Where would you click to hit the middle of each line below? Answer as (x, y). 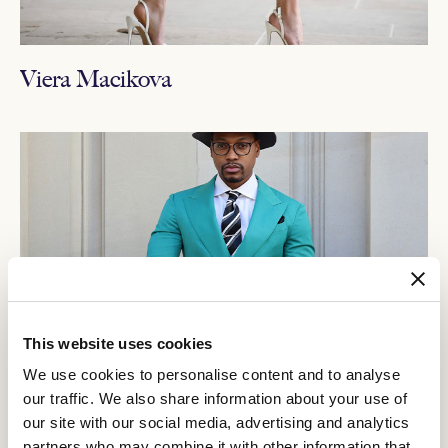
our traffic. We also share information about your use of (215, 398)
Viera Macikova (96, 78)
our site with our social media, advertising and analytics (216, 422)
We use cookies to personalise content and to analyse (211, 374)
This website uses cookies (118, 343)
